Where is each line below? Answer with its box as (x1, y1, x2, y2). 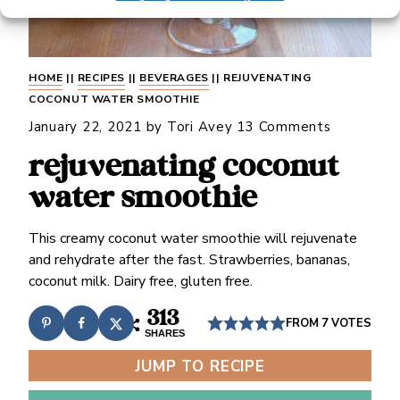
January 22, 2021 (28, 118, 142, 136)
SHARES (145, 328, 186, 339)
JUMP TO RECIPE (135, 356, 265, 377)
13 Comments (237, 118, 331, 136)
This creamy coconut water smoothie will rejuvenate (28, 229, 357, 248)
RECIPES (77, 71, 125, 85)
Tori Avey (166, 118, 233, 136)
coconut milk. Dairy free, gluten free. (28, 271, 253, 291)
